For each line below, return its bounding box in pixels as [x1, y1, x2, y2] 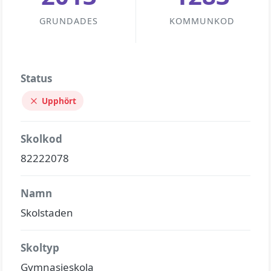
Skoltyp [21, 241, 59, 255]
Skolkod [21, 132, 62, 146]
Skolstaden [21, 206, 73, 220]
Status [21, 71, 52, 85]
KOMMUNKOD [169, 15, 235, 27]
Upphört [42, 95, 76, 106]
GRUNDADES [39, 15, 99, 27]
